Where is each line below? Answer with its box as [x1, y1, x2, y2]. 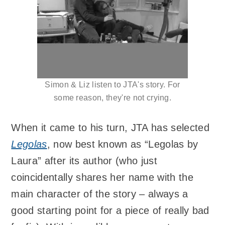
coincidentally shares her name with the [11, 172, 193, 183]
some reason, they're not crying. [53, 93, 172, 102]
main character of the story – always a [11, 188, 188, 200]
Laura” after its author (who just [11, 155, 157, 167]
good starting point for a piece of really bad [11, 205, 209, 216]
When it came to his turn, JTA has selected [11, 122, 209, 134]
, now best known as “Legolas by [47, 139, 198, 150]
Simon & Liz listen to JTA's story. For [45, 80, 180, 89]
